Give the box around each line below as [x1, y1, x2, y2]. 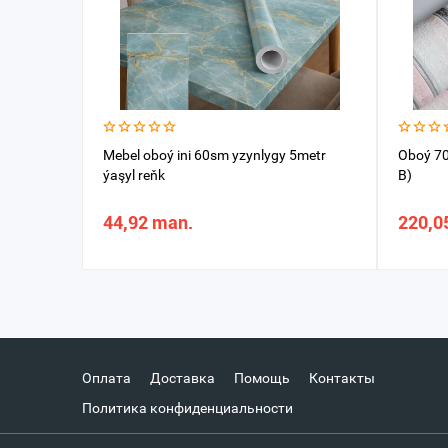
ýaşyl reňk [103, 167, 165, 183]
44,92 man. [103, 212, 193, 233]
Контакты [309, 370, 375, 386]
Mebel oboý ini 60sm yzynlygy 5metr [103, 147, 326, 163]
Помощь [234, 370, 290, 386]
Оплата [82, 370, 131, 386]
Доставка [150, 370, 215, 386]
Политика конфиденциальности [82, 400, 293, 416]
